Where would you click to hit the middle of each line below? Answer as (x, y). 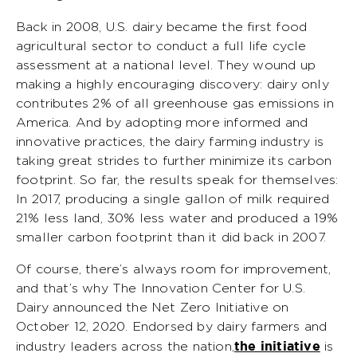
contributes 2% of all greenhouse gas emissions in (175, 103)
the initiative (277, 346)
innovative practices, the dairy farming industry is (170, 141)
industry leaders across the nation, (125, 346)
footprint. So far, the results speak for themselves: (177, 180)
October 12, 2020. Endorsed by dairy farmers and (172, 326)
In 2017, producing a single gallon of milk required (173, 199)
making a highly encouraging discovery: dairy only (173, 84)
